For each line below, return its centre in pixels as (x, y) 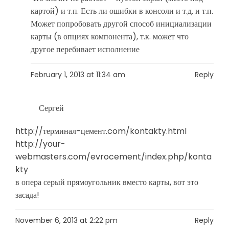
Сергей (51, 108)
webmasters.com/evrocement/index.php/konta (113, 157)
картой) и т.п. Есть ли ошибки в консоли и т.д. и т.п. (122, 11)
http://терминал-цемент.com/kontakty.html (101, 131)
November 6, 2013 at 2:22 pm (66, 220)
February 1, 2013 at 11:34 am (78, 75)
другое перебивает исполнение (85, 49)
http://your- (40, 144)
